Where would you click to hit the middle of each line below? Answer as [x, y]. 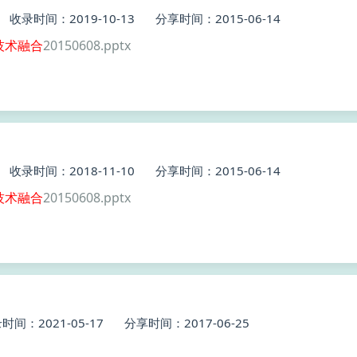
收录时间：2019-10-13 [72, 18]
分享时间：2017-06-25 [187, 323]
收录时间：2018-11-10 [72, 171]
